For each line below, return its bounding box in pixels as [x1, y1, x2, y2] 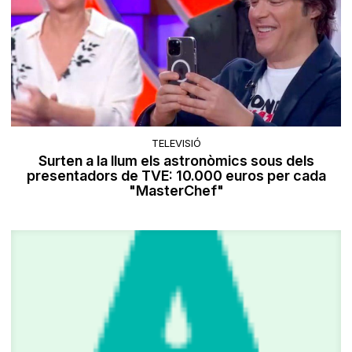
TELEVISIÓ [151, 136, 201, 149]
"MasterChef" [128, 181, 224, 199]
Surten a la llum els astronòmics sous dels [38, 152, 314, 169]
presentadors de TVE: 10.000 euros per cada [26, 167, 326, 184]
